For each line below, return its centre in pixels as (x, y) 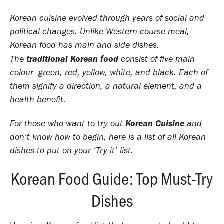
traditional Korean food (72, 58)
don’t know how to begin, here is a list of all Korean (108, 137)
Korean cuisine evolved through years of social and (107, 18)
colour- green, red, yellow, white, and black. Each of (109, 72)
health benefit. (38, 99)
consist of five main (157, 59)
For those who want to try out (68, 123)
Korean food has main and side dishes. (85, 45)
